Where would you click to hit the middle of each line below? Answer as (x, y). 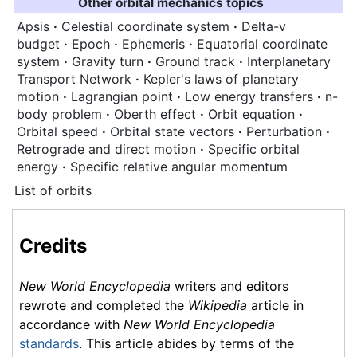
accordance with (71, 324)
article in (275, 305)
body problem (61, 114)
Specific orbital (254, 149)
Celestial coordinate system (147, 27)
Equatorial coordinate (262, 44)
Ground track (197, 62)
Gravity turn (110, 62)
